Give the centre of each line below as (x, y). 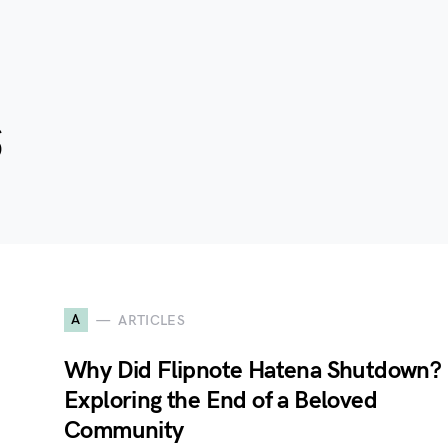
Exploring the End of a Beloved (220, 400)
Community (124, 430)
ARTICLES (152, 320)
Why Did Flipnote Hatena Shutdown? (253, 370)
